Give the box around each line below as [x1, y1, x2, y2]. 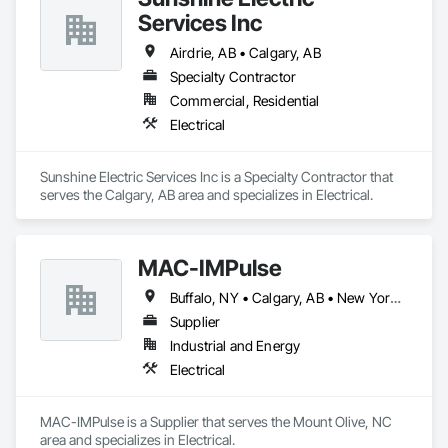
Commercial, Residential [170, 92, 320, 109]
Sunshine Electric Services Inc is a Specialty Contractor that [40, 168, 393, 185]
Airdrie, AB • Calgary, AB [170, 44, 321, 61]
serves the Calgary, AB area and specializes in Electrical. [40, 186, 373, 203]
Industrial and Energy [170, 337, 301, 354]
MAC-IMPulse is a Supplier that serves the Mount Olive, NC [40, 413, 392, 430]
